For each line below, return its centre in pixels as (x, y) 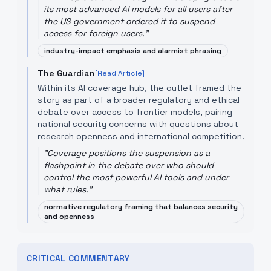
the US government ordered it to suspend (129, 21)
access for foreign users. (94, 33)
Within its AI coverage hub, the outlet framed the (139, 88)
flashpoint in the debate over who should (129, 165)
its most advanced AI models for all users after (138, 9)
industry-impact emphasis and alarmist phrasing (133, 51)
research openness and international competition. (141, 136)
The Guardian (66, 73)
